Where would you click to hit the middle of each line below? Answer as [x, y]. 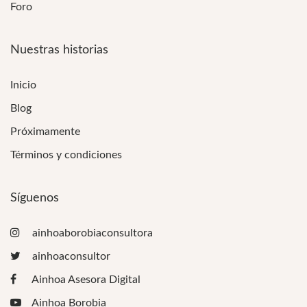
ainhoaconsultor [70, 256]
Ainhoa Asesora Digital [85, 279]
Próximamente [45, 132]
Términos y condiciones [66, 155]
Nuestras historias [59, 49]
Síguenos [35, 197]
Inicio [23, 85]
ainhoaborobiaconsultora [91, 233]
